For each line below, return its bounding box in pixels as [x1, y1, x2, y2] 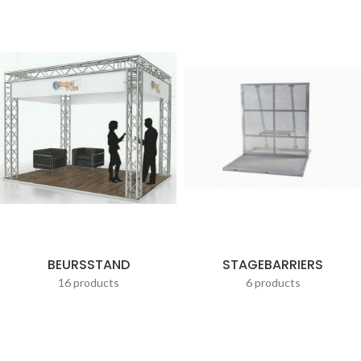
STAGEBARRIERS [222, 255, 323, 274]
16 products [57, 276, 119, 289]
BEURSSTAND [47, 255, 130, 274]
